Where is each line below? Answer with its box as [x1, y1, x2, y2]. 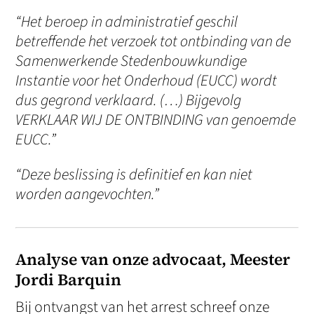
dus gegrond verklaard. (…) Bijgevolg [15, 89, 242, 112]
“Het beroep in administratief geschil [15, 11, 238, 34]
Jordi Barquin [15, 268, 122, 292]
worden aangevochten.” [15, 183, 160, 206]
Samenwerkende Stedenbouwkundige [15, 50, 247, 73]
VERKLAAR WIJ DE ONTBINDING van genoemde [15, 109, 296, 132]
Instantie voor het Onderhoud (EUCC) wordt [15, 69, 278, 93]
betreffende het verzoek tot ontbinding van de [15, 30, 292, 53]
